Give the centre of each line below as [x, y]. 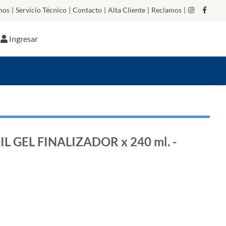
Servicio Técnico [41, 10]
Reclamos [166, 10]
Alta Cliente [127, 10]
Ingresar [24, 39]
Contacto [87, 10]
